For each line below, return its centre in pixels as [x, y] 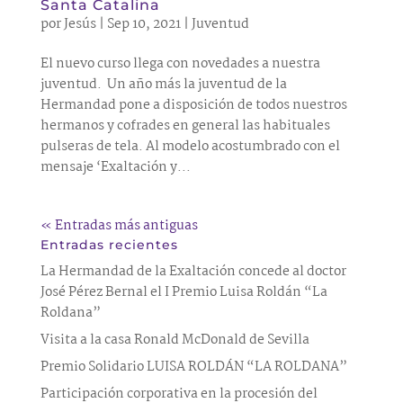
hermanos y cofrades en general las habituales [185, 125]
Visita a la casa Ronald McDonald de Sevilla [175, 340]
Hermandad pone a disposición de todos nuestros [193, 105]
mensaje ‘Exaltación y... [115, 167]
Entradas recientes [109, 244]
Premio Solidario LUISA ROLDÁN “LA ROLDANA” [193, 367]
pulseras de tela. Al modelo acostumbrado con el [190, 146]
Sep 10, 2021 [143, 24]
